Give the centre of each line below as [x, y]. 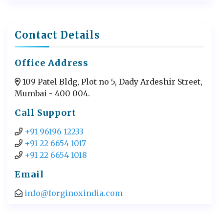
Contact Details [57, 35]
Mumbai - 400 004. [52, 93]
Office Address [52, 63]
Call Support [45, 112]
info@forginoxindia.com [74, 193]
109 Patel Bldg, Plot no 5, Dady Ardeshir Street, [111, 81]
